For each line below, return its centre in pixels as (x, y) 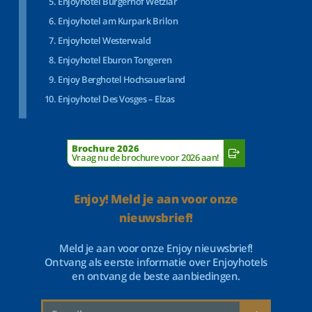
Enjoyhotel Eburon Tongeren (115, 60)
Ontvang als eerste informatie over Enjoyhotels (156, 262)
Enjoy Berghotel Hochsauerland (122, 79)
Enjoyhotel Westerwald (104, 40)
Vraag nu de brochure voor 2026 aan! (146, 157)
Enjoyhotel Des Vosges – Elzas (116, 99)
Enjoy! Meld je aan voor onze (156, 199)
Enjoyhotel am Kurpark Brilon (118, 21)
